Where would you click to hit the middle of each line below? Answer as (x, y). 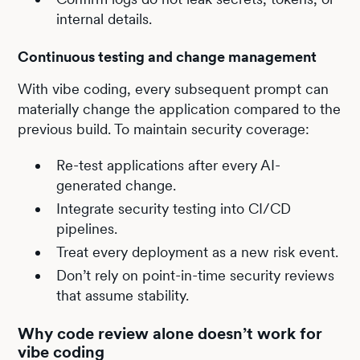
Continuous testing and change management (168, 56)
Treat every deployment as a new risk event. (198, 252)
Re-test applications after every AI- (169, 165)
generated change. (117, 185)
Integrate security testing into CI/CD (174, 208)
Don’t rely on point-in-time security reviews (196, 275)
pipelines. (87, 228)
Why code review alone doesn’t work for (170, 333)
